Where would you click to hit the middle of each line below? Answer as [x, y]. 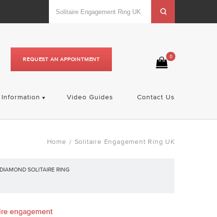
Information [21, 97]
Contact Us [156, 97]
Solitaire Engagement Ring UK [124, 141]
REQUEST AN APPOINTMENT [61, 59]
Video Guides [90, 97]
